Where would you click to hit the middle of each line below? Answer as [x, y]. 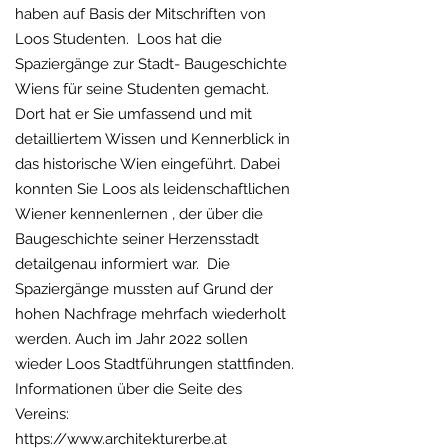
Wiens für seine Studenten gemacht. [142, 89]
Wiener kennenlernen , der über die [139, 214]
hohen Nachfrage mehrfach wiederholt [150, 314]
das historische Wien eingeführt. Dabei [147, 164]
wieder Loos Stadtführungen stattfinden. [154, 364]
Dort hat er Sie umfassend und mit [133, 114]
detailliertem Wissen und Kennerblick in [152, 139]
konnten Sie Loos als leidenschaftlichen [152, 189]
